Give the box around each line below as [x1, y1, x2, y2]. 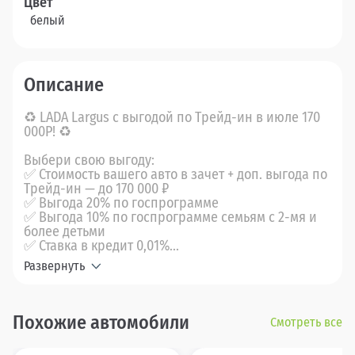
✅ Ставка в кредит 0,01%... [24, 237, 179, 255]
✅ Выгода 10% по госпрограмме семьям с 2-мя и [24, 208, 317, 227]
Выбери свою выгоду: [24, 151, 155, 170]
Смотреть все [270, 314, 342, 330]
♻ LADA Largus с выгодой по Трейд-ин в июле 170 [24, 109, 320, 127]
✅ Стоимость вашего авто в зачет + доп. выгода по [24, 166, 327, 184]
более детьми [24, 223, 105, 241]
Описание [24, 74, 104, 97]
